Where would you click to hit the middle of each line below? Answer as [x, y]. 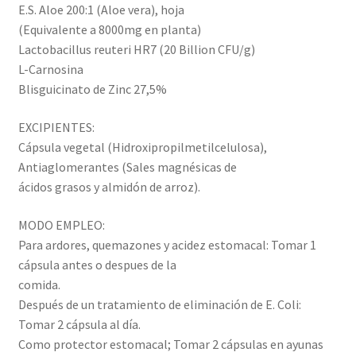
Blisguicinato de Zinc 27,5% [92, 89]
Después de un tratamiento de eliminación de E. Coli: [159, 304]
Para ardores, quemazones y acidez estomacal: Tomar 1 [167, 244]
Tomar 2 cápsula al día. [79, 324]
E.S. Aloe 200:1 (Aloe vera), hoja [101, 10]
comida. [39, 284]
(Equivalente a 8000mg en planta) [109, 30]
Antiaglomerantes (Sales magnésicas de [127, 167]
